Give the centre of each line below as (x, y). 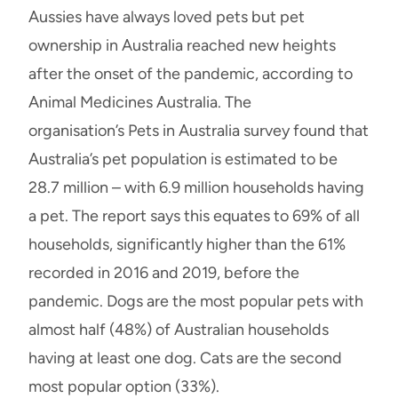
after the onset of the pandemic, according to (191, 73)
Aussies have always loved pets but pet (167, 16)
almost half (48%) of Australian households (179, 329)
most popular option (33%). (124, 386)
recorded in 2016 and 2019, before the (164, 272)
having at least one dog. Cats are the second (185, 358)
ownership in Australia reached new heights (182, 45)
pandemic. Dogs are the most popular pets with (196, 301)
